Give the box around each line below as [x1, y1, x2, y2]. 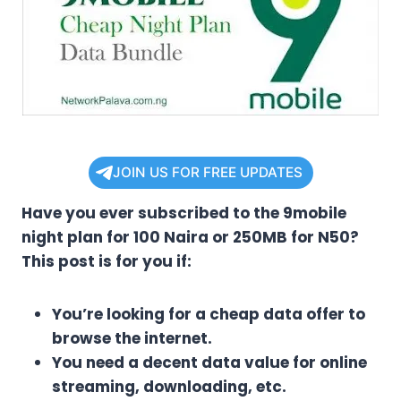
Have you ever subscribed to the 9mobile [21, 202, 346, 225]
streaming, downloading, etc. [52, 376, 286, 398]
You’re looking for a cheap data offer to [52, 303, 365, 326]
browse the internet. [52, 328, 212, 350]
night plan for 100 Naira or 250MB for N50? [21, 226, 359, 249]
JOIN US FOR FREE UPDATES [112, 164, 303, 182]
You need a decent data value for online [52, 352, 367, 374]
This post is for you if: [21, 251, 192, 273]
